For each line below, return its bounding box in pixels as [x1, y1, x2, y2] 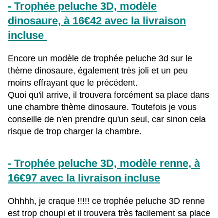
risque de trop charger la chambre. [8, 127, 142, 137]
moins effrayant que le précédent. [8, 78, 138, 88]
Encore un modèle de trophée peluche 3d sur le [8, 54, 192, 64]
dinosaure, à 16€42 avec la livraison [8, 15, 186, 27]
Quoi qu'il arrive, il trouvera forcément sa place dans [8, 90, 209, 100]
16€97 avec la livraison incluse [8, 172, 160, 184]
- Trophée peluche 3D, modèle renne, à [8, 157, 200, 170]
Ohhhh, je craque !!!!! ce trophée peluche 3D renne [8, 196, 205, 206]
